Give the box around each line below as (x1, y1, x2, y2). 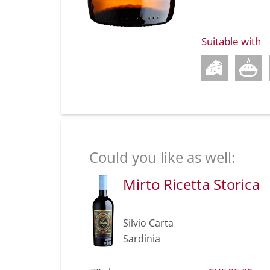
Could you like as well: (89, 146, 235, 167)
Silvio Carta (123, 216, 174, 230)
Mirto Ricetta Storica (123, 174, 260, 194)
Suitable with (201, 34, 261, 48)
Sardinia (123, 231, 160, 245)
